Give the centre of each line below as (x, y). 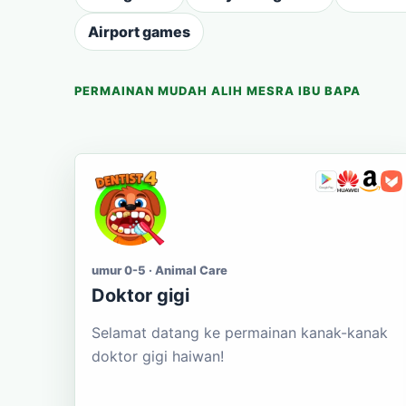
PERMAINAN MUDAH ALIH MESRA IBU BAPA (218, 91)
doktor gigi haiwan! (158, 356)
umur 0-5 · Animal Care (159, 270)
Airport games (139, 32)
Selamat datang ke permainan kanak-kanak (240, 333)
